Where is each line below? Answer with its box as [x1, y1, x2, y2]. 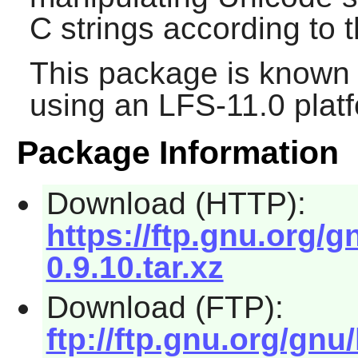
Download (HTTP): [46, 186, 306, 221]
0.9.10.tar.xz [46, 250, 224, 285]
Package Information [16, 134, 339, 172]
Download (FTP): [46, 289, 284, 324]
